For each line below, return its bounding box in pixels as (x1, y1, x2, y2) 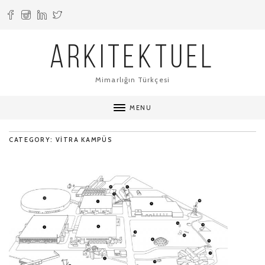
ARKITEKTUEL (50, 43, 215, 76)
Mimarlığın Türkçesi (95, 75, 170, 84)
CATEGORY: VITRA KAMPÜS (9, 135, 112, 144)
